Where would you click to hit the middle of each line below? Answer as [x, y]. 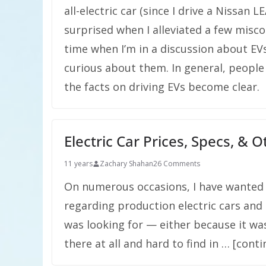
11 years [78, 164]
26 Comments [177, 164]
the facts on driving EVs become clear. [162, 87]
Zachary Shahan [126, 164]
